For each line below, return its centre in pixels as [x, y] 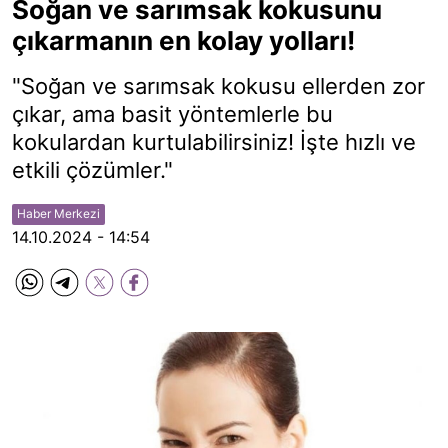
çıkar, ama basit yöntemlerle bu [172, 114]
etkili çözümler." [92, 170]
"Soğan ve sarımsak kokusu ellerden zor [218, 86]
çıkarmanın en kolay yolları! [183, 40]
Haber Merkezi [58, 213]
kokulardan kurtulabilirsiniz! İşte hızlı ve [214, 142]
